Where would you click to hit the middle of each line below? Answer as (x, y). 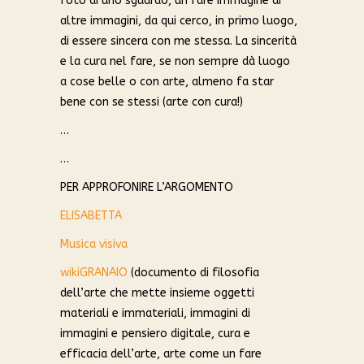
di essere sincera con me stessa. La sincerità (178, 41)
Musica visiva (94, 245)
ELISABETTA (91, 216)
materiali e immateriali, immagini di (155, 314)
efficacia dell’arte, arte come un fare (161, 354)
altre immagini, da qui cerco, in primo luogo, (179, 21)
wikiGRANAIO (94, 273)
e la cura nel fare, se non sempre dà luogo (175, 62)
